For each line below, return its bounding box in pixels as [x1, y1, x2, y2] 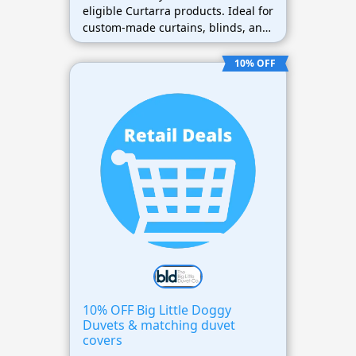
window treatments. [82, 36, 189, 52]
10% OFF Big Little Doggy [82, 301, 231, 319]
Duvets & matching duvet [82, 316, 235, 335]
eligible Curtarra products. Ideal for [82, 2, 273, 18]
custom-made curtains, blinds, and [82, 19, 269, 35]
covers [82, 331, 122, 350]
